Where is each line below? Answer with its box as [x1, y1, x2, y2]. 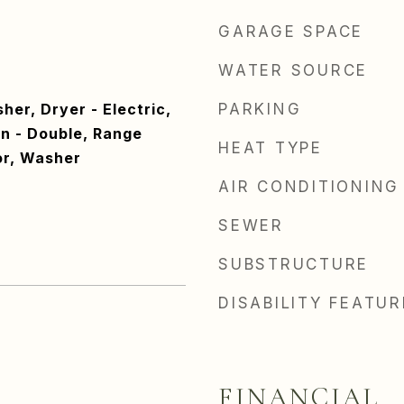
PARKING [218, 100, 302, 118]
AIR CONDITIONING [218, 178, 399, 196]
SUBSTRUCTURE [218, 255, 369, 273]
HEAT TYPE [218, 139, 323, 157]
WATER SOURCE [218, 61, 368, 79]
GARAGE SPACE [218, 23, 363, 41]
